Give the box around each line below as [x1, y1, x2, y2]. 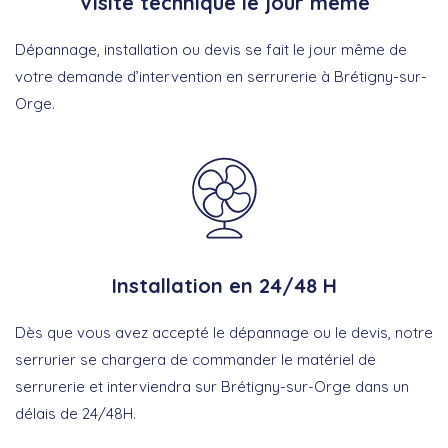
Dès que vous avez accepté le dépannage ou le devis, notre [15, 323, 433, 343]
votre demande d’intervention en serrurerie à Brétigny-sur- [15, 67, 427, 87]
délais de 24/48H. [15, 404, 136, 424]
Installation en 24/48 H [111, 273, 337, 299]
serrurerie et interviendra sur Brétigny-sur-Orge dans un [15, 377, 409, 397]
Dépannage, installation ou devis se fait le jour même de [15, 40, 407, 60]
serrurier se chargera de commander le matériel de [15, 350, 376, 370]
